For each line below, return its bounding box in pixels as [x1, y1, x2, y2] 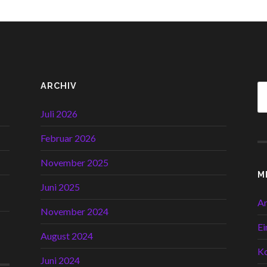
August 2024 [41, 229, 93, 241]
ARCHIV [41, 80, 77, 91]
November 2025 [41, 156, 108, 168]
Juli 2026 [41, 107, 77, 119]
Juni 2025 [41, 181, 80, 193]
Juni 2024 [41, 254, 80, 266]
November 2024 [41, 205, 108, 217]
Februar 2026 [41, 132, 96, 144]
